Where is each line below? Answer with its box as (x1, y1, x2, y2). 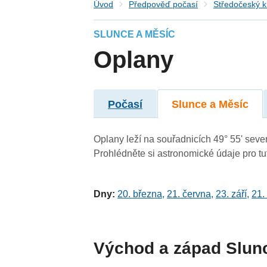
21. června (167, 189, 212, 200)
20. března (117, 189, 163, 200)
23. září (216, 189, 247, 200)
